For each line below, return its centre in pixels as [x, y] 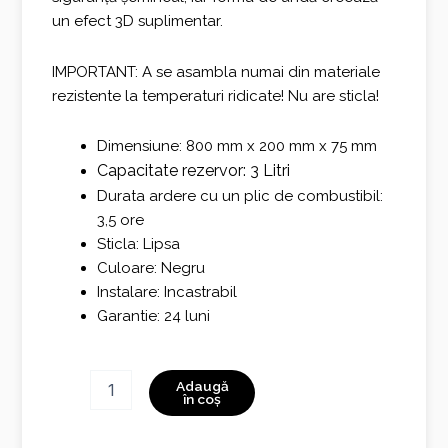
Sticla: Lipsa [139, 243]
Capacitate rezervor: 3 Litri [194, 170]
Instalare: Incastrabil [167, 291]
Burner [73, 419]
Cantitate [81, 379]
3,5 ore [121, 219]
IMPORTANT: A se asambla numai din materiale [216, 71]
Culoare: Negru [151, 267]
